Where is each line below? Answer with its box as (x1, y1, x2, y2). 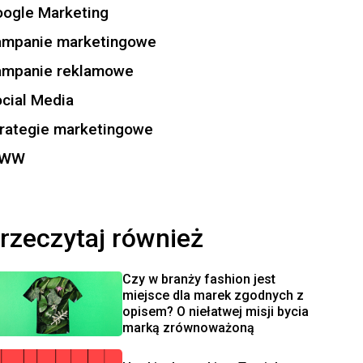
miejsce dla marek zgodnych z (122, 288, 304, 303)
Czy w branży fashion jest (122, 271, 275, 287)
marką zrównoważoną (122, 320, 254, 335)
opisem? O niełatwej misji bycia (122, 304, 309, 319)
